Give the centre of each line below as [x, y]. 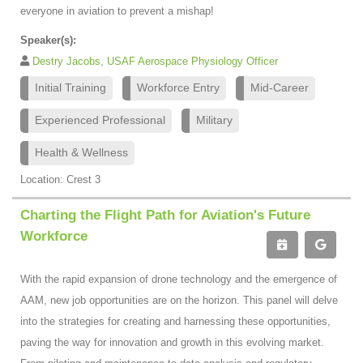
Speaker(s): [48, 40]
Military [214, 120]
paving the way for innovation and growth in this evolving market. [172, 342]
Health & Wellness [81, 152]
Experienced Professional [100, 120]
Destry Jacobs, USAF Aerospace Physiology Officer [155, 61]
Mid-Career [280, 88]
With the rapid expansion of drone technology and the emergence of [179, 279]
